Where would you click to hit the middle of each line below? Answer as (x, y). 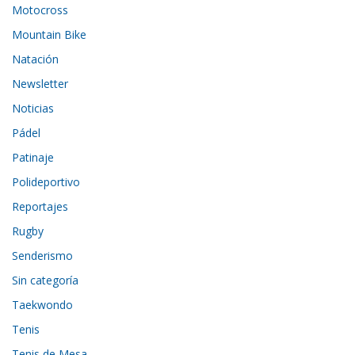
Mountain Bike (50, 35)
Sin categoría (46, 281)
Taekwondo (43, 305)
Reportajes (40, 207)
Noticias (33, 109)
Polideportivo (46, 182)
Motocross (40, 10)
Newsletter (40, 84)
